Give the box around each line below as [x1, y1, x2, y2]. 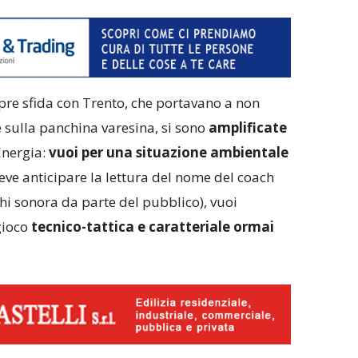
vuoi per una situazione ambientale [48, 143, 288, 162]
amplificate [208, 118, 287, 137]
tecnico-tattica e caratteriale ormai [30, 217, 274, 237]
